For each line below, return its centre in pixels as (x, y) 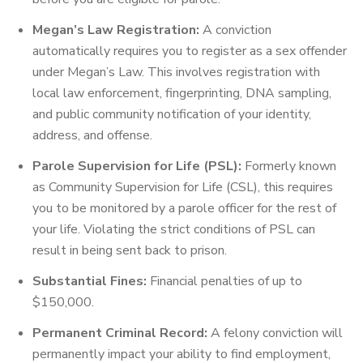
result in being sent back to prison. (130, 250)
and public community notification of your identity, (172, 114)
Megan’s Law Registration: (116, 30)
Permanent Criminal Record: (120, 333)
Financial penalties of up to (224, 281)
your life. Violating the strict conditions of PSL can (174, 229)
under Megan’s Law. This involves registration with (176, 72)
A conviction (235, 30)
